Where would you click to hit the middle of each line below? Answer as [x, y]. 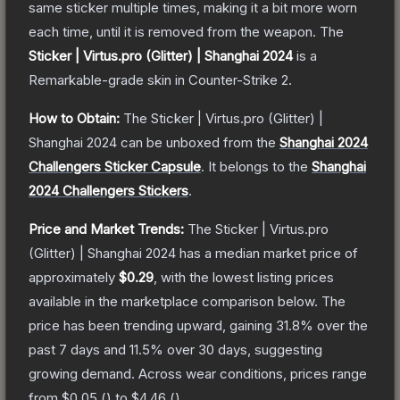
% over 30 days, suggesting [236, 349]
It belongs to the [260, 166]
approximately [74, 277]
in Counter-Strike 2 [230, 79]
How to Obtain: [74, 118]
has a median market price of [267, 253]
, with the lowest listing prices [244, 277]
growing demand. [82, 373]
